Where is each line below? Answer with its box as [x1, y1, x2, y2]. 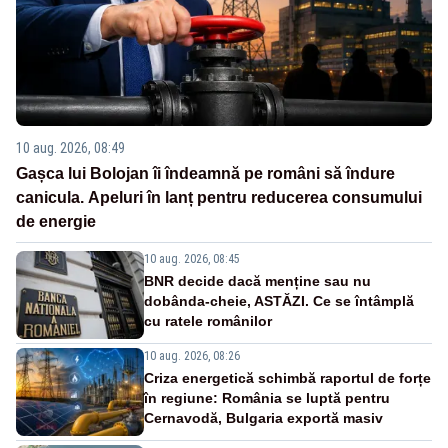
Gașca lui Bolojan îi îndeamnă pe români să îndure [16, 164, 395, 182]
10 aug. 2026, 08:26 [144, 348, 240, 363]
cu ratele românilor [144, 312, 272, 329]
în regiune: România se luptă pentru [144, 389, 390, 406]
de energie [16, 212, 96, 230]
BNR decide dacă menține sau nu [144, 272, 371, 289]
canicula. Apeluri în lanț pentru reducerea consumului [16, 188, 422, 206]
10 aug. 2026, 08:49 [16, 139, 125, 156]
